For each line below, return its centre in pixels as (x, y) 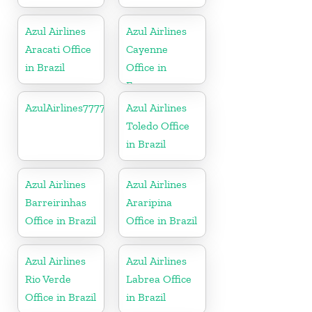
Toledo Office (158, 125)
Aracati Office (58, 49)
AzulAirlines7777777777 (82, 107)
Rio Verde (48, 279)
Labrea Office (159, 279)
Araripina (149, 202)
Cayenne (147, 49)
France (143, 85)
